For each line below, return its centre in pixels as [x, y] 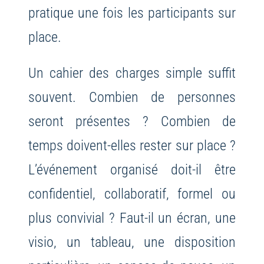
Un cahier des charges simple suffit [132, 73]
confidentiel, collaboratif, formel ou [132, 194]
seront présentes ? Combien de [132, 121]
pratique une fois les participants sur [132, 13]
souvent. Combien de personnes [132, 97]
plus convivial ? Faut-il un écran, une [132, 218]
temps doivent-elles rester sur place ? [132, 146]
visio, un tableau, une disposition [132, 242]
